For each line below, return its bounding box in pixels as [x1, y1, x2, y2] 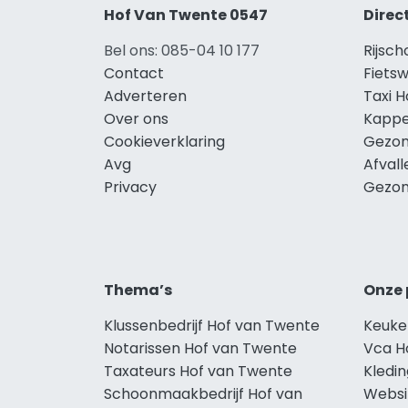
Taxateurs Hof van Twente [104, 360, 292, 382]
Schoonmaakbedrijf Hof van [104, 382, 302, 404]
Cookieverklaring [104, 130, 225, 152]
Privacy [104, 176, 157, 198]
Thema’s [104, 279, 172, 301]
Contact [104, 62, 164, 84]
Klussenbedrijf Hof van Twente [104, 314, 320, 336]
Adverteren [104, 85, 187, 107]
